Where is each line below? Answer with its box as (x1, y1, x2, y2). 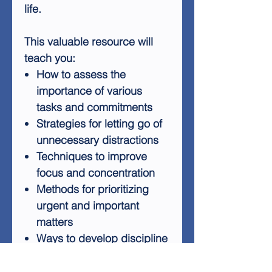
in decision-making (36, 248, 129, 262)
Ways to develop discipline (36, 231, 168, 245)
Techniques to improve (36, 149, 147, 163)
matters (36, 215, 73, 229)
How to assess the (36, 67, 126, 81)
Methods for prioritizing (36, 182, 149, 196)
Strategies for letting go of (36, 117, 162, 131)
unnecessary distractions (36, 133, 158, 147)
